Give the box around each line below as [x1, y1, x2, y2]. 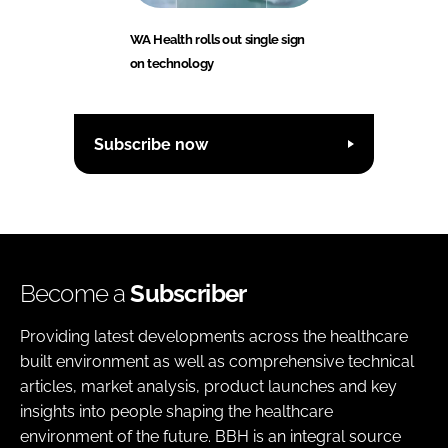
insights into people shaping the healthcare [20, 402, 333, 422]
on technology [129, 56, 214, 72]
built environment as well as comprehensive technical [20, 352, 414, 372]
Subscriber [130, 279, 247, 309]
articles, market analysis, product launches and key [20, 377, 397, 397]
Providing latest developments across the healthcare [20, 327, 408, 347]
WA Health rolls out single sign [129, 32, 305, 48]
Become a [20, 279, 131, 309]
